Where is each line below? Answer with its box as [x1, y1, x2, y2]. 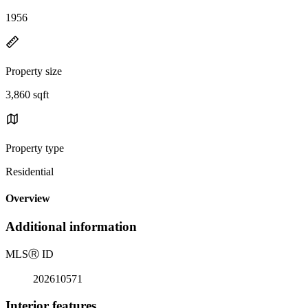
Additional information [5, 219, 137, 234]
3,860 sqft [5, 88, 49, 100]
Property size [5, 65, 62, 77]
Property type [5, 142, 64, 154]
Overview [5, 192, 50, 205]
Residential [5, 165, 54, 177]
